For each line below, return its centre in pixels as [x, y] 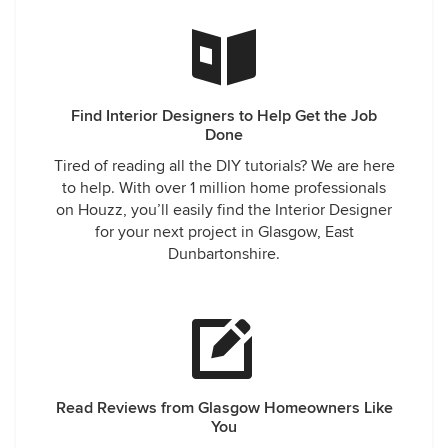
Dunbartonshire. [224, 254]
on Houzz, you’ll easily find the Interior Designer [224, 210]
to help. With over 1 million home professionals [224, 188]
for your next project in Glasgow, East [224, 232]
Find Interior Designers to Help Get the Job [224, 116]
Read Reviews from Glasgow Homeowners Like [224, 408]
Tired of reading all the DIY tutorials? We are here [224, 166]
